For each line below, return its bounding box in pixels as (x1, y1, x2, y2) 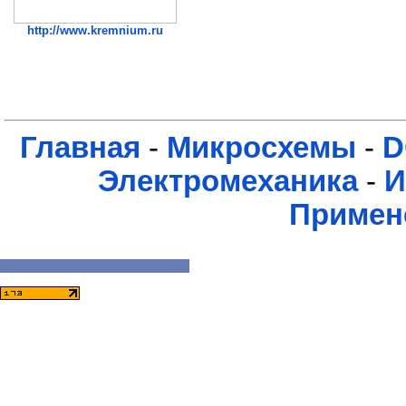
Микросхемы (166, 131, 356, 165)
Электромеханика (98, 165, 358, 198)
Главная (19, 131, 140, 165)
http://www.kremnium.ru (27, 23, 163, 37)
